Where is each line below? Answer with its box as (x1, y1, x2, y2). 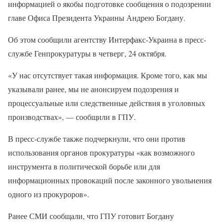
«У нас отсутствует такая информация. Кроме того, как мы (8, 70, 207, 80)
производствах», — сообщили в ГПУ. (8, 111, 136, 122)
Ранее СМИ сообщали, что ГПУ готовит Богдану (8, 211, 174, 221)
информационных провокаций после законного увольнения (8, 175, 212, 185)
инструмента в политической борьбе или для (8, 161, 160, 171)
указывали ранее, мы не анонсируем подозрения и (8, 84, 179, 94)
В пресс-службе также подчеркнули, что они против (8, 133, 185, 144)
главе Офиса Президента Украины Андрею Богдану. (8, 12, 185, 23)
